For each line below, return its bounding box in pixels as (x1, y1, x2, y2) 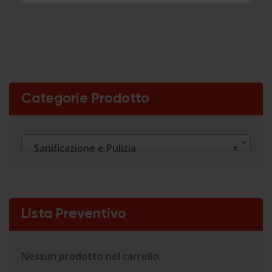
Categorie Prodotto (21, 91, 149, 106)
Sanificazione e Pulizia (27, 141, 136, 155)
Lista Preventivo (21, 206, 126, 221)
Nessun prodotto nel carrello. (21, 249, 161, 263)
